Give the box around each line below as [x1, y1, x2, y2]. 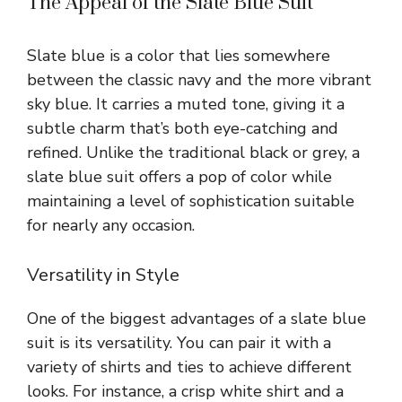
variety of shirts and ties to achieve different [27, 356, 352, 379]
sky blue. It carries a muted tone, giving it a [27, 93, 345, 116]
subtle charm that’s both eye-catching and [27, 118, 338, 140]
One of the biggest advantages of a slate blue [27, 308, 366, 330]
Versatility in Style [27, 263, 179, 288]
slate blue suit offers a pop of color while [27, 166, 332, 188]
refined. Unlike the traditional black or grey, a [27, 142, 360, 164]
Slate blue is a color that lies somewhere [27, 45, 330, 67]
